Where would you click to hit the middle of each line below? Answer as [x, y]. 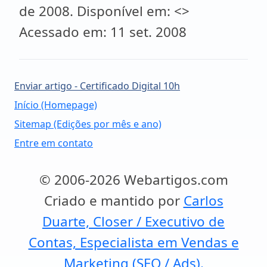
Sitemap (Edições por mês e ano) [88, 124]
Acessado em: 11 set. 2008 [103, 32]
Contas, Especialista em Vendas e [133, 242]
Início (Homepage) [56, 105]
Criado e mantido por [114, 201]
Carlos [203, 201]
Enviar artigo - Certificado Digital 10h [97, 86]
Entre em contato [54, 143]
